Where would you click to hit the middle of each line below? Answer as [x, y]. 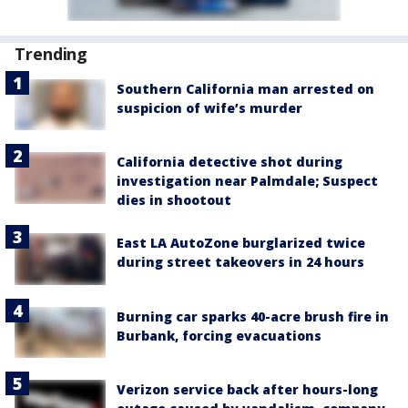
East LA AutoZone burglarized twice [241, 243]
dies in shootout [174, 200]
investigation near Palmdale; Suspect [247, 181]
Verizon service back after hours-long [247, 389]
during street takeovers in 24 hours [240, 262]
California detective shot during [229, 162]
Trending [51, 54]
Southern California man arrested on [245, 89]
